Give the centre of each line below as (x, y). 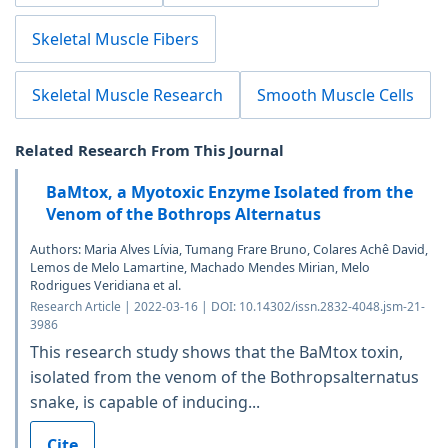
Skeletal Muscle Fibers (115, 38)
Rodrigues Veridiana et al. (105, 285)
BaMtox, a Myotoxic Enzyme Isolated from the (229, 191)
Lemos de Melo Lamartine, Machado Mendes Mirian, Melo (200, 267)
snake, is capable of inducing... (145, 401)
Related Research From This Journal (149, 149)
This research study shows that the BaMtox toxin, (216, 351)
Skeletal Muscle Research (127, 94)
